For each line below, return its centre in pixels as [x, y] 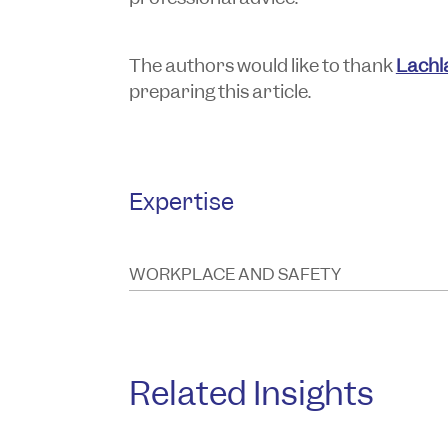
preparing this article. [219, 91]
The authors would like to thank [262, 65]
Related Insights [251, 393]
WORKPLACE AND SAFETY [234, 273]
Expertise [181, 201]
